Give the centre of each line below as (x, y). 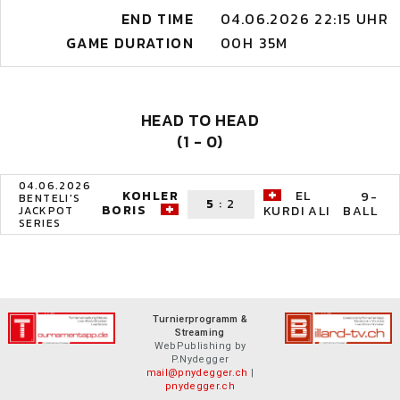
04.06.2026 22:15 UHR (304, 19)
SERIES (40, 223)
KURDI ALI (297, 212)
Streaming (200, 333)
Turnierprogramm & (200, 319)
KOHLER (150, 196)
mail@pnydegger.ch (197, 373)
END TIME (157, 19)
